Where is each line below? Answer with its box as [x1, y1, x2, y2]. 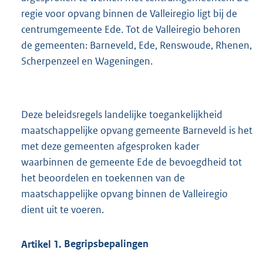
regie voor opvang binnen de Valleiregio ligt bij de [21, 7, 237, 21]
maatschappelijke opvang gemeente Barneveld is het [21, 123, 252, 137]
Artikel [21, 237, 51, 250]
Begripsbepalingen [62, 237, 149, 250]
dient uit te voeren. [21, 203, 104, 216]
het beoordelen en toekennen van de [21, 171, 185, 184]
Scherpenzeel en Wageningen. [21, 55, 153, 68]
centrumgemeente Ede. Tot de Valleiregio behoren [21, 23, 241, 36]
